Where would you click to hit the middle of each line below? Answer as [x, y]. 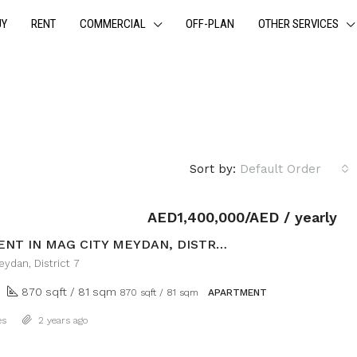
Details [308, 315]
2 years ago [61, 321]
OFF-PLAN [210, 24]
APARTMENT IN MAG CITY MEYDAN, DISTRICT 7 [222, 245]
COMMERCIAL [113, 24]
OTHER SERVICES [298, 24]
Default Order [280, 169]
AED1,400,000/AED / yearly [242, 217]
